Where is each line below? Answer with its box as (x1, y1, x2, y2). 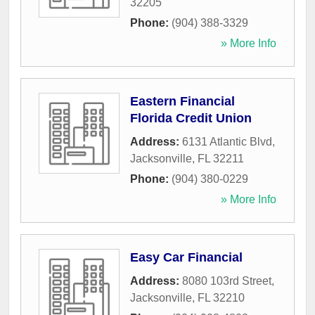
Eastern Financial (130, 94, 235, 109)
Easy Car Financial (130, 250, 243, 265)
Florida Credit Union (130, 111, 252, 126)
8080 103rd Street (182, 275, 271, 288)
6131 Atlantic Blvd (182, 136, 272, 148)
